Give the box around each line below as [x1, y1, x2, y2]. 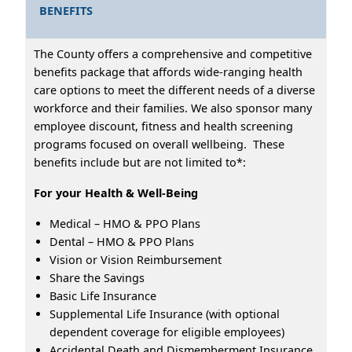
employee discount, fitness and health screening [34, 118, 293, 134]
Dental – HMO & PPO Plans [49, 233, 194, 249]
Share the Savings [49, 269, 145, 285]
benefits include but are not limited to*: [34, 154, 246, 170]
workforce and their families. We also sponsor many [34, 100, 312, 115]
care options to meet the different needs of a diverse [34, 82, 315, 97]
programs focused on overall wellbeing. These [34, 136, 284, 152]
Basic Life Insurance [49, 288, 156, 303]
